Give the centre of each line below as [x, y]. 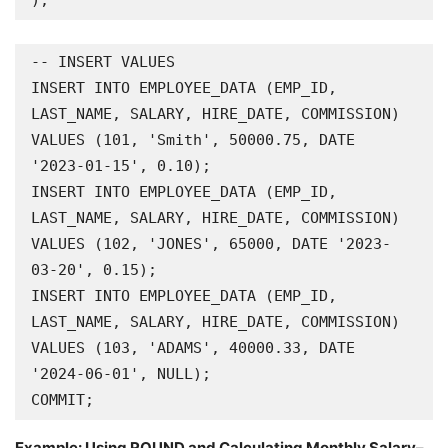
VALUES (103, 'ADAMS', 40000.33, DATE [193, 348]
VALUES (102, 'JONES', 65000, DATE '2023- [211, 244]
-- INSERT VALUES [103, 62]
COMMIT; [62, 400]
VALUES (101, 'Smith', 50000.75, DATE [193, 140]
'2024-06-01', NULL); [121, 374]
